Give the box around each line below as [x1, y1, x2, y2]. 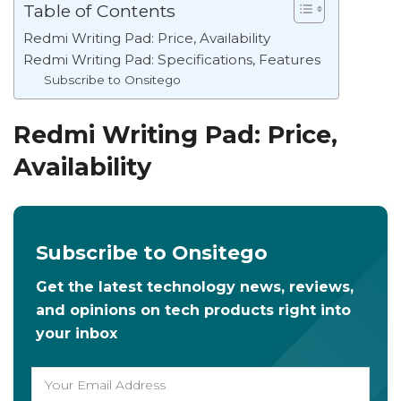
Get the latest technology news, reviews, [36, 277, 354, 295]
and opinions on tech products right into [36, 301, 351, 319]
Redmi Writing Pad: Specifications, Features [23, 50, 320, 68]
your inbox [36, 324, 117, 342]
